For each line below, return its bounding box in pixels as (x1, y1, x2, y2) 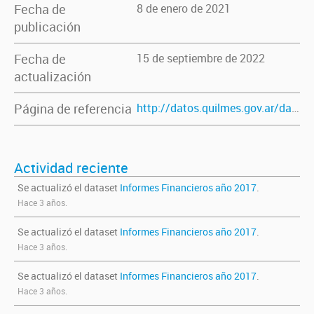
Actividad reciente (14, 158, 128, 177)
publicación (14, 18, 81, 35)
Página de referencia (14, 100, 132, 117)
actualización (14, 68, 91, 85)
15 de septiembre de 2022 (137, 50, 265, 66)
